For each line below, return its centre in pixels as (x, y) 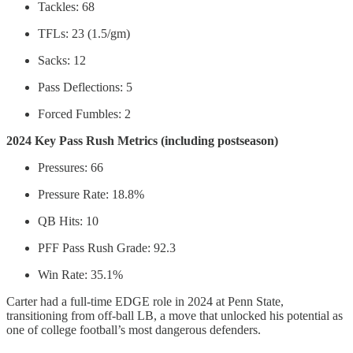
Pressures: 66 (71, 168)
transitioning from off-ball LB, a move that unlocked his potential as (175, 316)
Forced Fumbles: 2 (84, 114)
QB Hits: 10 (68, 221)
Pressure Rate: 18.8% (91, 195)
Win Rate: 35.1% (80, 275)
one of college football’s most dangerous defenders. (134, 330)
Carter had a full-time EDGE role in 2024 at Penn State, (145, 302)
